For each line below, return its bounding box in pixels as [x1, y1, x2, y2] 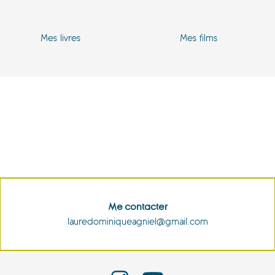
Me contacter [107, 201, 168, 212]
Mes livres [40, 33, 80, 44]
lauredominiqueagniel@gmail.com [67, 216, 208, 227]
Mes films [179, 33, 217, 44]
